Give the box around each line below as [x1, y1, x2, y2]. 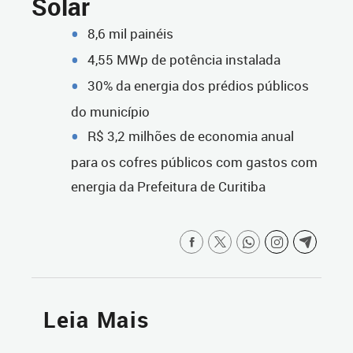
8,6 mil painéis [87, 24, 173, 43]
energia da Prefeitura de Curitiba [71, 177, 266, 196]
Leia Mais [43, 305, 150, 335]
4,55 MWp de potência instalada [87, 50, 281, 69]
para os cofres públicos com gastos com [71, 153, 318, 172]
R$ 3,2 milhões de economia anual [87, 127, 294, 146]
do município [71, 102, 150, 121]
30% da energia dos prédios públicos [87, 76, 309, 95]
